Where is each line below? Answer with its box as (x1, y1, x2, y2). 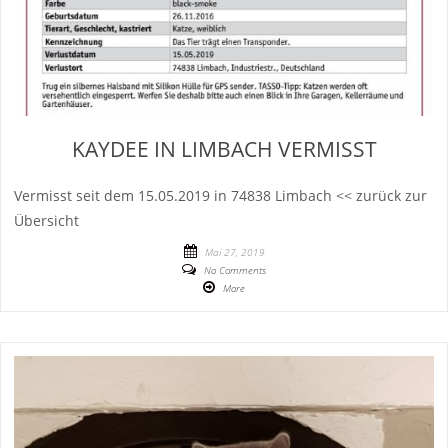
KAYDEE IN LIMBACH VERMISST (71, 134, 377, 163)
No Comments (204, 263, 266, 278)
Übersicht (14, 211, 80, 231)
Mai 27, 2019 (204, 245, 265, 260)
